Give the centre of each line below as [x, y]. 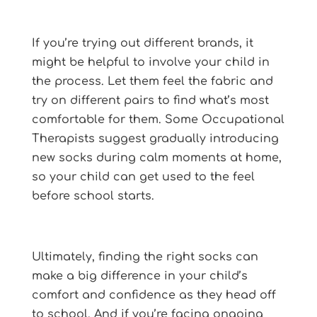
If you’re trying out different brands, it [142, 43]
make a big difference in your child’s [139, 276]
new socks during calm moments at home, [156, 157]
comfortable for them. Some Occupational [158, 119]
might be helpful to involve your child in [150, 62]
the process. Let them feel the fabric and [152, 81]
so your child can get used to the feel [143, 177]
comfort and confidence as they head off [154, 295]
